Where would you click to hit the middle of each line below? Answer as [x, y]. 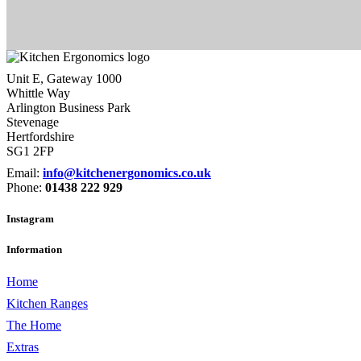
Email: [25, 173]
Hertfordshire [40, 137]
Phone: [26, 187]
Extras [23, 346]
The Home [34, 325]
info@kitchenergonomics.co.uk [127, 173]
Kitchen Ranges [47, 303]
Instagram [30, 219]
